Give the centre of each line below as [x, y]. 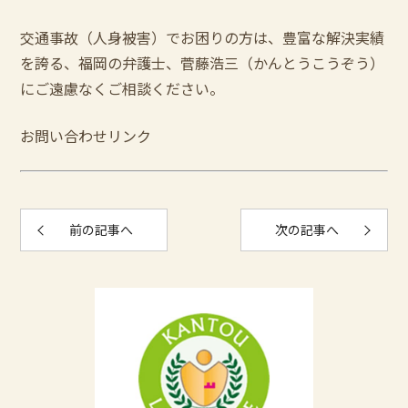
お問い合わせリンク [86, 136]
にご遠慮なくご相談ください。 [122, 88]
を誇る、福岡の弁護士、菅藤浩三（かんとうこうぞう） [203, 63]
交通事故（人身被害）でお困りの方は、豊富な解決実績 [203, 37]
